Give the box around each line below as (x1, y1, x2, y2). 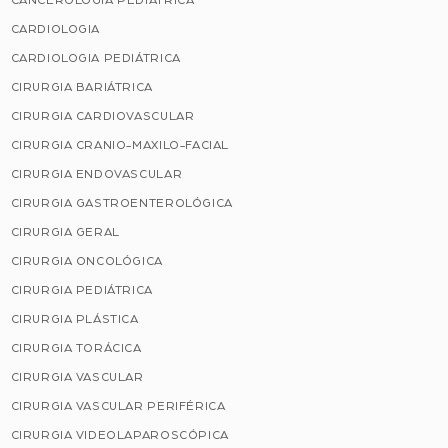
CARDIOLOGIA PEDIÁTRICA (10, 52, 181, 65)
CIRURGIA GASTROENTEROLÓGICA (10, 197, 233, 210)
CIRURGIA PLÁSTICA (10, 313, 139, 326)
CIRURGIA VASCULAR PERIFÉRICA (10, 400, 226, 413)
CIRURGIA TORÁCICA (10, 342, 142, 355)
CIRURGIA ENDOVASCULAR (10, 168, 183, 181)
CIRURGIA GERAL (10, 226, 120, 239)
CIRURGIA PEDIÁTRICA (10, 284, 153, 297)
